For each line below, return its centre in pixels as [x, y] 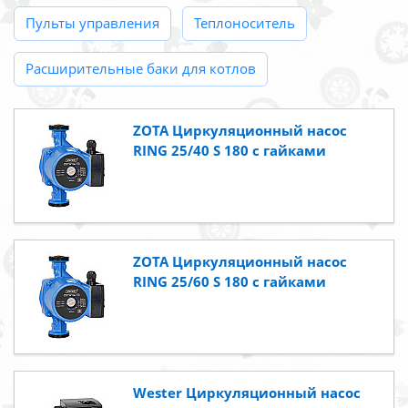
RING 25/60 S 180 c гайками [229, 282]
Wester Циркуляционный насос [247, 393]
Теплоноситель [245, 23]
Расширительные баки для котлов [141, 69]
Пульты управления [92, 23]
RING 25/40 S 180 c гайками [229, 151]
